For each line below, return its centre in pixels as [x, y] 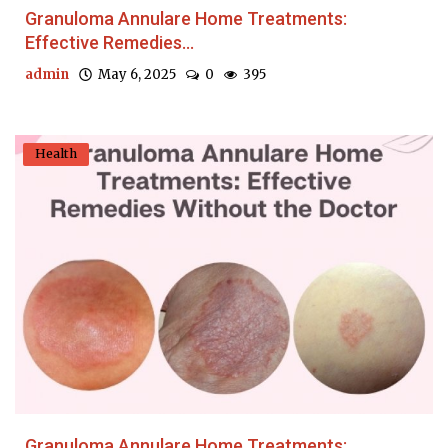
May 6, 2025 [134, 75]
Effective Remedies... [109, 43]
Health [56, 154]
